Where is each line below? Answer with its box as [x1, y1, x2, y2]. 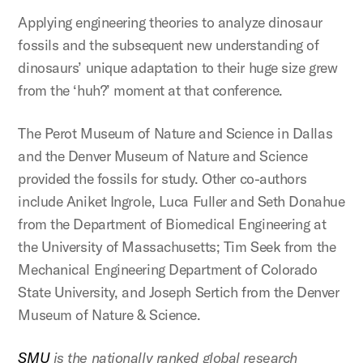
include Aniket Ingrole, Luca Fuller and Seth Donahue [18, 191, 345, 211]
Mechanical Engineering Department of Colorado [18, 259, 318, 279]
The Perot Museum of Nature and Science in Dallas [18, 123, 333, 143]
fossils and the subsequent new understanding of [18, 35, 319, 54]
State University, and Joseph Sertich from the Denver [18, 282, 340, 301]
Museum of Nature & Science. [18, 305, 201, 324]
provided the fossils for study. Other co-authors [18, 169, 307, 188]
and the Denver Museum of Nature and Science [18, 146, 308, 165]
